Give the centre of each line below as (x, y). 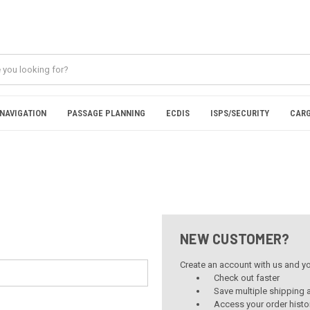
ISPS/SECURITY (240, 113)
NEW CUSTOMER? (235, 238)
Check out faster (247, 277)
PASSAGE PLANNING (106, 113)
